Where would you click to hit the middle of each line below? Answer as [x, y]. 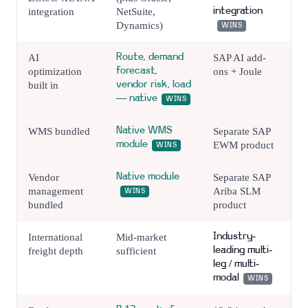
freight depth [56, 251]
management [56, 191]
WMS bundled [59, 131]
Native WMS [144, 131]
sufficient [136, 251]
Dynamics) [140, 25]
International [55, 237]
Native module [148, 177]
